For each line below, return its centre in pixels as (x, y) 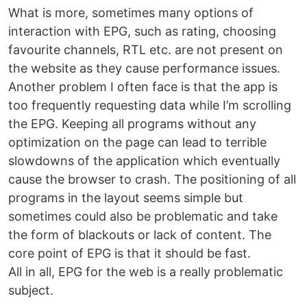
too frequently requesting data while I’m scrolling (150, 106)
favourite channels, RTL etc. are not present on (146, 50)
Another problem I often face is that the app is (143, 87)
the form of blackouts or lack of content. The (140, 235)
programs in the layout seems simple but (126, 198)
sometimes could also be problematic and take (143, 217)
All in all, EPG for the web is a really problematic (146, 272)
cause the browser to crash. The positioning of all (152, 180)
